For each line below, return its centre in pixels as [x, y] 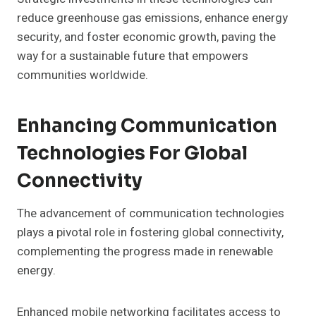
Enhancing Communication [147, 126]
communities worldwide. [83, 75]
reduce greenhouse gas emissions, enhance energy [152, 18]
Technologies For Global [132, 154]
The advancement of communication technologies [151, 214]
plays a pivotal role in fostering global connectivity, [150, 233]
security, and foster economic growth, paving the [146, 37]
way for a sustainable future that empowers [133, 56]
